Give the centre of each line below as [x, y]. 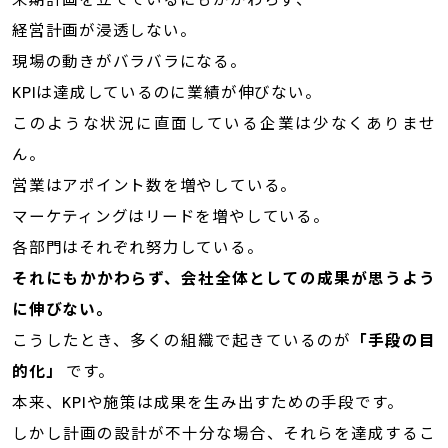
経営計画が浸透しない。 [104, 29]
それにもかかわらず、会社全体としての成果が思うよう [224, 277]
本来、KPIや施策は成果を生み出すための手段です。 [207, 401]
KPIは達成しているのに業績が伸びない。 [166, 91]
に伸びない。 [62, 308]
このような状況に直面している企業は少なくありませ [224, 122]
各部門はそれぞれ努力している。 [137, 246]
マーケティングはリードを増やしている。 [170, 215]
